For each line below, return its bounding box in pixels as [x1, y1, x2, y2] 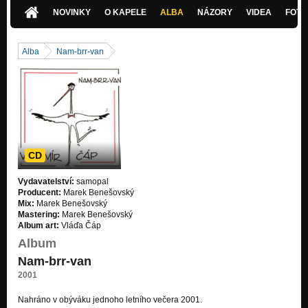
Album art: [18, 220, 59, 230]
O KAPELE [104, 7, 147, 17]
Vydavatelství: [18, 176, 74, 186]
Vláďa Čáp [59, 220, 101, 230]
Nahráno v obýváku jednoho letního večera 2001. [18, 294, 202, 305]
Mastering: [18, 209, 60, 219]
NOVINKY [53, 7, 91, 17]
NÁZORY [197, 7, 233, 17]
